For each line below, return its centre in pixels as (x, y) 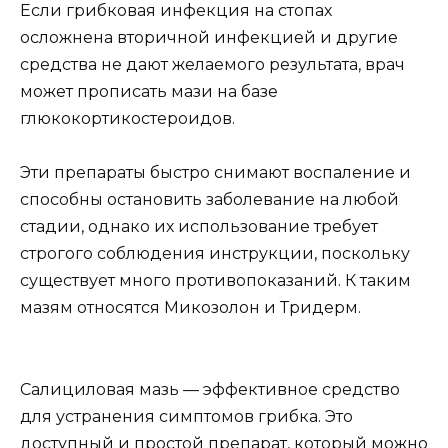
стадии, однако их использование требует (199, 227)
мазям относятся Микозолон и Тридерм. (190, 308)
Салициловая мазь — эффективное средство (210, 389)
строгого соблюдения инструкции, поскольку (215, 254)
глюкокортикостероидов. (127, 119)
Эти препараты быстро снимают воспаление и (215, 173)
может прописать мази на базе (149, 92)
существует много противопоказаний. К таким (215, 281)
